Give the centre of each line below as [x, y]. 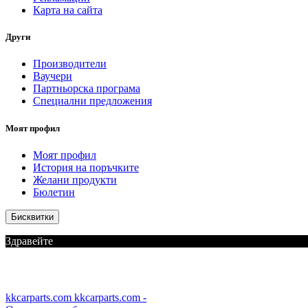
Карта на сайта [68, 10]
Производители [70, 64]
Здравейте [29, 241]
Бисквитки [32, 217]
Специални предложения [92, 101]
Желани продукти [75, 179]
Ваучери [53, 76]
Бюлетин [54, 192]
